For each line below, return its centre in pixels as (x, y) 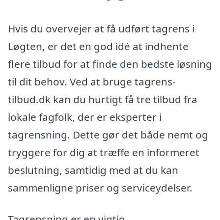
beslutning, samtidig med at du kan (93, 170)
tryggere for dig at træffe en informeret (104, 152)
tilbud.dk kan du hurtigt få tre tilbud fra (103, 99)
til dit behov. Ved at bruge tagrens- (92, 82)
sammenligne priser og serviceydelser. (100, 188)
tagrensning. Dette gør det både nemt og (108, 135)
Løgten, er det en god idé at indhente (98, 46)
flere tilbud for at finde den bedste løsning (110, 64)
